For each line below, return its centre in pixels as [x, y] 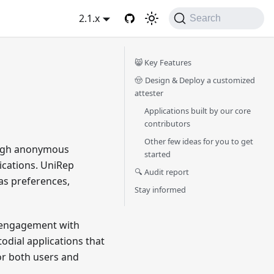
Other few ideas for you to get [199, 141]
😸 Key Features [163, 62]
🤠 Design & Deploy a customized [195, 80]
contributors [167, 124]
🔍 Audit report [162, 172]
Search [206, 18]
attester [149, 93]
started [157, 154]
